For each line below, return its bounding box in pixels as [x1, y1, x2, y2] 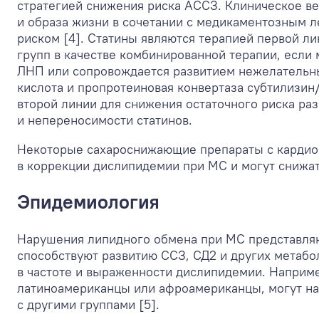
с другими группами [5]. [17, 296, 159, 313]
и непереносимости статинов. [17, 112, 192, 128]
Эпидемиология [17, 189, 159, 214]
